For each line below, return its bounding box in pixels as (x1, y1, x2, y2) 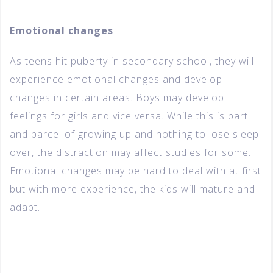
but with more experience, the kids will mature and (10, 182, 255, 196)
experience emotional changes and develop (10, 73, 222, 87)
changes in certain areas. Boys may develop (10, 91, 224, 105)
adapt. (10, 200, 40, 214)
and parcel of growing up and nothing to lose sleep (10, 127, 259, 141)
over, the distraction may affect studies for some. (10, 146, 251, 160)
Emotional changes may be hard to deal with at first (10, 164, 261, 178)
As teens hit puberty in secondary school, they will (10, 54, 254, 68)
